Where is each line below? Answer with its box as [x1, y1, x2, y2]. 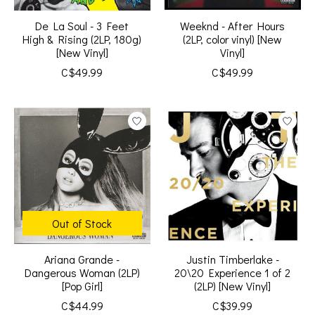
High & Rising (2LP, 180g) [22, 32, 142, 47]
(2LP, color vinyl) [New [183, 32, 283, 47]
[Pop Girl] [61, 278, 103, 294]
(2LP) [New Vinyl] [194, 278, 271, 294]
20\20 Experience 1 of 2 [174, 265, 291, 281]
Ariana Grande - [44, 252, 120, 267]
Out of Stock [52, 216, 112, 231]
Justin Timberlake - [186, 252, 279, 267]
